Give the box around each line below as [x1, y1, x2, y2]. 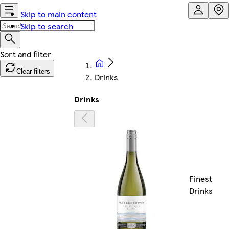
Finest [189, 173, 212, 185]
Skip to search [20, 20, 73, 32]
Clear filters [16, 67, 50, 75]
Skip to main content [20, 8, 97, 20]
